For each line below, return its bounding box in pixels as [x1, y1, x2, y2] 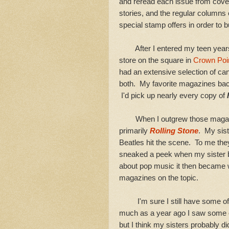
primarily [119, 126, 150, 135]
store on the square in [119, 56, 193, 65]
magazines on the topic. [119, 173, 198, 182]
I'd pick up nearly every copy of [119, 91, 227, 100]
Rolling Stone [150, 126, 198, 135]
